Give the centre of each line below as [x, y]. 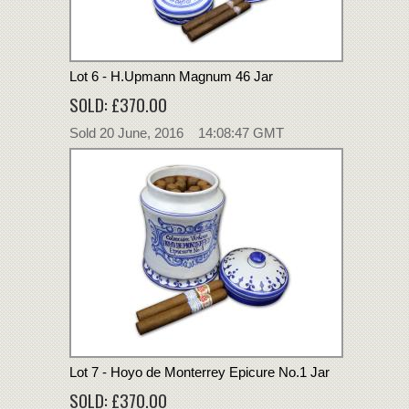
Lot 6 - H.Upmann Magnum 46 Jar [171, 76]
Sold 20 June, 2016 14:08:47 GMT [177, 132]
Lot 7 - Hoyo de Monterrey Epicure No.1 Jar [199, 372]
